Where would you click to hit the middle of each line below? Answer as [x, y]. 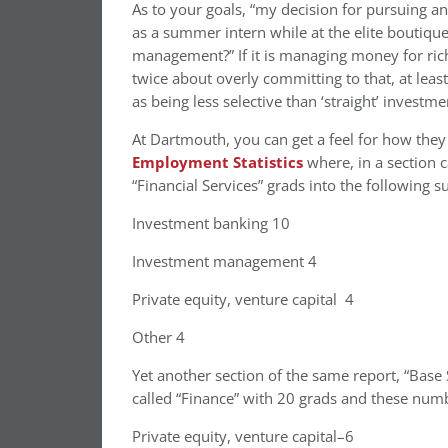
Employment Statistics [219, 162]
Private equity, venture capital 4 [243, 299]
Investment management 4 [224, 261]
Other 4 [158, 337]
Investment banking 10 [211, 223]
